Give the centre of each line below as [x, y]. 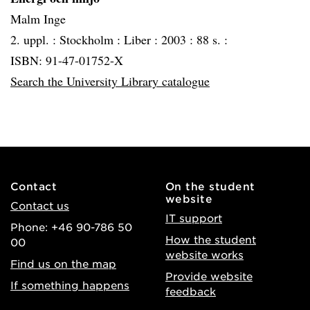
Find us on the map [63, 263]
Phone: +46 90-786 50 [71, 227]
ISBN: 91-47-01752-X [67, 60]
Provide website [209, 276]
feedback [191, 291]
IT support [194, 218]
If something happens [70, 285]
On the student [210, 186]
